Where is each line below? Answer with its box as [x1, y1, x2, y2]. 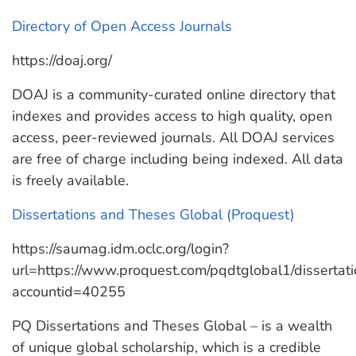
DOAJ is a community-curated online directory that [12, 85, 335, 104]
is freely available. [12, 171, 129, 190]
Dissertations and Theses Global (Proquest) [12, 205, 295, 224]
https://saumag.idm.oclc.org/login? [12, 239, 229, 258]
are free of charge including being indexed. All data [12, 149, 343, 168]
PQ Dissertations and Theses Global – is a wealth [12, 316, 332, 335]
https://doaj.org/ [12, 51, 112, 70]
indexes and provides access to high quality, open [12, 106, 332, 126]
